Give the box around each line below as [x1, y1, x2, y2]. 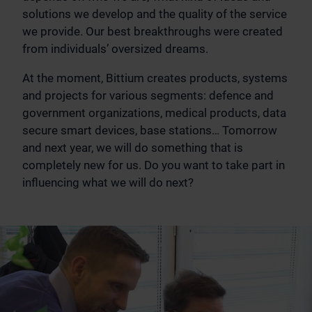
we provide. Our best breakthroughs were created [22, 24, 283, 38]
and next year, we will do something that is [22, 140, 243, 155]
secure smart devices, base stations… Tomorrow [22, 123, 277, 137]
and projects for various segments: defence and [22, 88, 274, 102]
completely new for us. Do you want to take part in [22, 157, 285, 172]
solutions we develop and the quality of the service [22, 6, 287, 21]
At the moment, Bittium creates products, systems [22, 70, 288, 85]
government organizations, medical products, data [22, 105, 286, 120]
